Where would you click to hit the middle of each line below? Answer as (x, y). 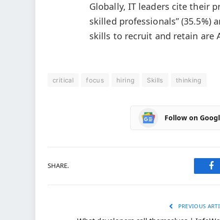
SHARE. (58, 165)
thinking (189, 80)
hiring (126, 80)
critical (63, 80)
